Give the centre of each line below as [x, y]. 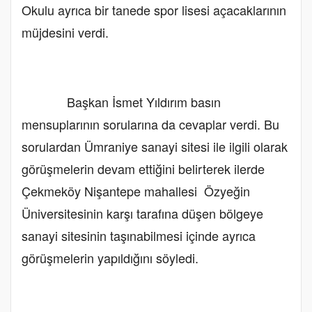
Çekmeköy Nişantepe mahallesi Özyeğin [136, 190]
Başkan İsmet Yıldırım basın [121, 101]
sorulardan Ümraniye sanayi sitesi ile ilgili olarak [155, 146]
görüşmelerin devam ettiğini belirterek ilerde [143, 168]
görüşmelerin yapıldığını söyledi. [110, 257]
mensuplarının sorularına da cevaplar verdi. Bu [150, 124]
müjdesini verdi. [65, 32]
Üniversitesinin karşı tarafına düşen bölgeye [142, 213]
